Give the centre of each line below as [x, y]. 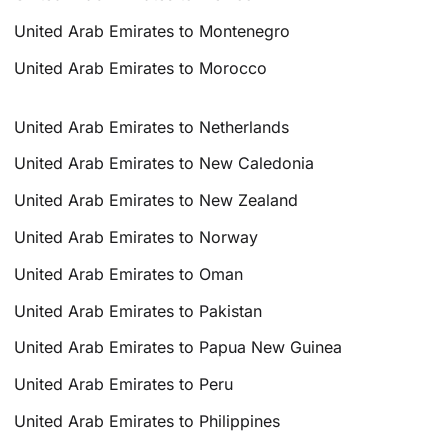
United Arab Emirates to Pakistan [138, 310]
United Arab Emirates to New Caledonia [164, 163]
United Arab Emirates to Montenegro [152, 30]
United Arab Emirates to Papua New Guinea [178, 347]
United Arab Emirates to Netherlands [152, 126]
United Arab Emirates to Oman [129, 273]
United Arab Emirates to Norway [136, 236]
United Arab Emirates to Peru [124, 384]
